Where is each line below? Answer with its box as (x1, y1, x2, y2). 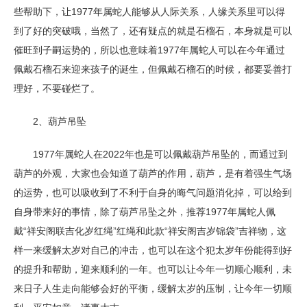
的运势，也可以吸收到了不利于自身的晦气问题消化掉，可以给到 (14, 187, 292, 198)
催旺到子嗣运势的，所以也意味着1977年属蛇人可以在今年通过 (14, 45, 285, 56)
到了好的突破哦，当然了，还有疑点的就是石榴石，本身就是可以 (14, 25, 292, 36)
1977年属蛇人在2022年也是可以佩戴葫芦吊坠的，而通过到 (14, 149, 288, 160)
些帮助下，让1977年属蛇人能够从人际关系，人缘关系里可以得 (14, 6, 285, 17)
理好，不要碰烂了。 (14, 83, 100, 94)
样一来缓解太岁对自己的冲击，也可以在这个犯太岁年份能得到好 (14, 245, 292, 256)
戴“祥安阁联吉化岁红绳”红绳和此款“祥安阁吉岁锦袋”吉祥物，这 (14, 225, 286, 236)
